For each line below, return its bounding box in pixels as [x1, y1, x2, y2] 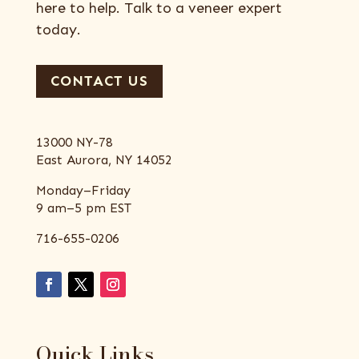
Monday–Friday [35, 182, 131, 198]
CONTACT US [50, 72, 148, 91]
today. [35, 20, 81, 38]
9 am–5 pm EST [35, 200, 131, 216]
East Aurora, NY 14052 [35, 151, 172, 167]
